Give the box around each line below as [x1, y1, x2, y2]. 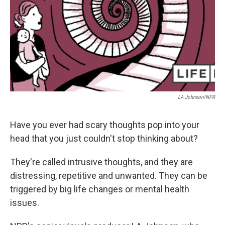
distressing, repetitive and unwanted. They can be [10, 170, 207, 181]
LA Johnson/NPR [178, 94, 215, 100]
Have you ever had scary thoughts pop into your [10, 120, 199, 130]
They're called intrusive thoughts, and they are [10, 157, 193, 167]
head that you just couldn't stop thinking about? [10, 133, 198, 144]
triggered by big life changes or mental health [10, 184, 189, 194]
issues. [10, 197, 39, 208]
